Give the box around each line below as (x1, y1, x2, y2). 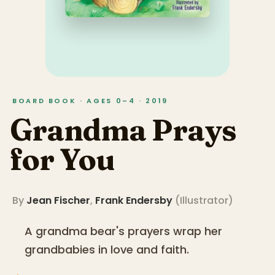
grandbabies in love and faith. (25, 242, 189, 258)
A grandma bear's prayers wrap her (25, 223, 222, 239)
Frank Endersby (95, 193, 172, 208)
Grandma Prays (10, 112, 236, 148)
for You (10, 141, 115, 177)
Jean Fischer (26, 193, 90, 208)
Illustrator (180, 193, 228, 208)
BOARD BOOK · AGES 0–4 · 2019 (12, 96, 168, 106)
